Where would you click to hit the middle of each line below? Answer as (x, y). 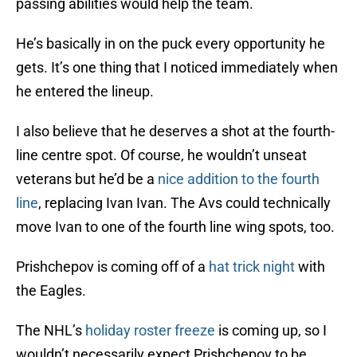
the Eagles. (51, 291)
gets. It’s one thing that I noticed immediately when (177, 68)
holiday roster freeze (150, 331)
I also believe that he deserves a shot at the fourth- (175, 131)
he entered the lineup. (85, 92)
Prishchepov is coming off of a (112, 267)
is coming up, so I (271, 331)
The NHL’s (51, 331)
